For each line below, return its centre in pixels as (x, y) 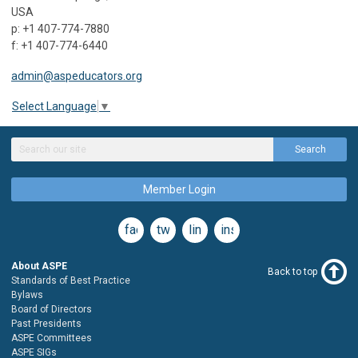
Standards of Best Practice (71, 280)
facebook (151, 229)
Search (310, 149)
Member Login (179, 189)
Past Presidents (46, 323)
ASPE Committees (52, 338)
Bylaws (27, 294)
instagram (248, 229)
